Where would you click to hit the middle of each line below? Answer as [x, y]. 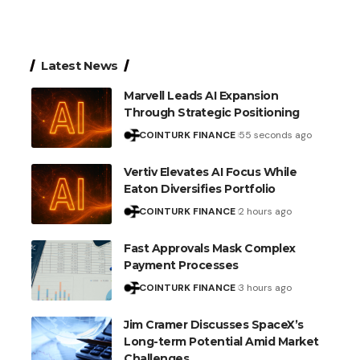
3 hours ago [265, 288]
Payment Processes [181, 266]
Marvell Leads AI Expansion [201, 96]
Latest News [80, 66]
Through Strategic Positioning [212, 113]
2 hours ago [265, 212]
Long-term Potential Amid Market [221, 342]
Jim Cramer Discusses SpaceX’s [214, 325]
